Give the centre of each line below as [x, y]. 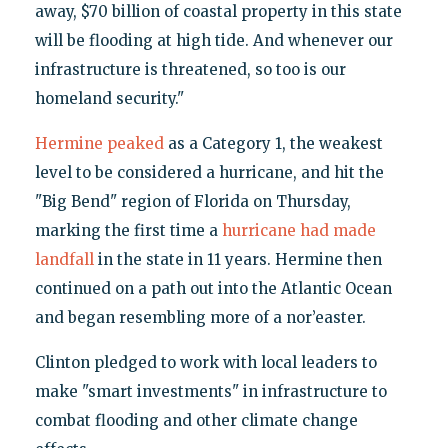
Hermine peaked [99, 144]
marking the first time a [128, 231]
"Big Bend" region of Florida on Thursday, [192, 202]
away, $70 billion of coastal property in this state [218, 12]
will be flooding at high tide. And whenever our [213, 41]
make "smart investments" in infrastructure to [210, 392]
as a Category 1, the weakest [273, 144]
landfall [64, 260]
